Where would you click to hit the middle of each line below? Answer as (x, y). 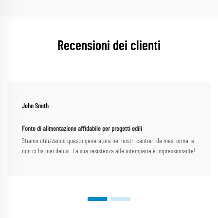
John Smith (35, 106)
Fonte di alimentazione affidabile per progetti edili (82, 129)
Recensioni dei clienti (109, 46)
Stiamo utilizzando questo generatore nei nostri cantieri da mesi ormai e (108, 141)
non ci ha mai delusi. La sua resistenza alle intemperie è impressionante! (109, 152)
